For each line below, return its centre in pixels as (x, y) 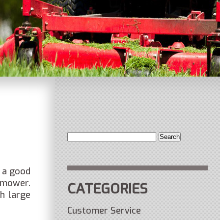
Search (82, 122)
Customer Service (104, 211)
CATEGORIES (108, 189)
